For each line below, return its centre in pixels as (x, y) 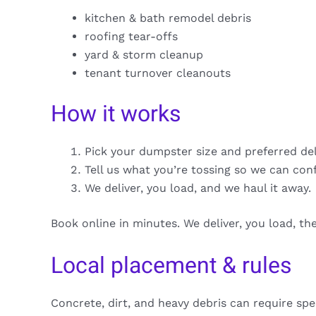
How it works (116, 114)
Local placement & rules (171, 265)
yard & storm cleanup (144, 55)
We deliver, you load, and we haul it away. (198, 188)
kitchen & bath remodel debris (168, 18)
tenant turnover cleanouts (158, 73)
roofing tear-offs (131, 37)
